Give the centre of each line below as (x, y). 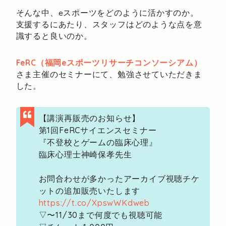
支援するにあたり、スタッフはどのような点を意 (109, 24)
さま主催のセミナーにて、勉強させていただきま (109, 74)
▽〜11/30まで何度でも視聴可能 (101, 215)
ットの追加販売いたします (90, 191)
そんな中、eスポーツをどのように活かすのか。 (107, 13)
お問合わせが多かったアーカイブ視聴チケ (119, 179)
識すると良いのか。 (54, 36)
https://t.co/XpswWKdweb (94, 203)
